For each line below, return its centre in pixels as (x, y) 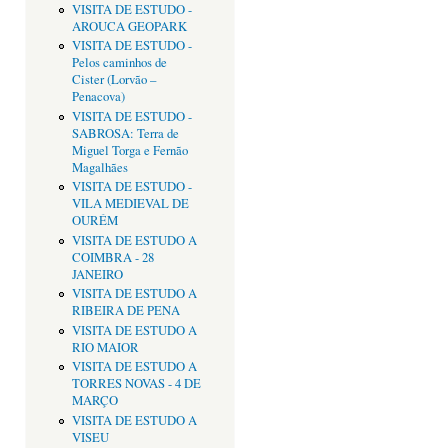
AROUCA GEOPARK (129, 26)
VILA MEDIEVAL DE (130, 204)
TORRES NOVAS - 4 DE (136, 384)
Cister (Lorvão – (113, 80)
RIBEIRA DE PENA (125, 311)
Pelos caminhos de (119, 63)
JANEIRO (97, 274)
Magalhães (99, 167)
